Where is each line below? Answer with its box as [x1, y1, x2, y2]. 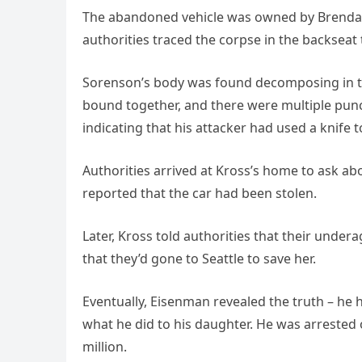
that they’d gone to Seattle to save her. [82, 250, 316, 268]
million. [82, 338, 127, 356]
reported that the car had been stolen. [82, 184, 317, 203]
